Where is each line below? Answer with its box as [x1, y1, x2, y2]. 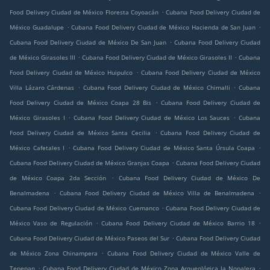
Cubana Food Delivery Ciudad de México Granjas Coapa [10, 159, 169, 168]
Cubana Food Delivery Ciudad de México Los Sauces [74, 113, 230, 122]
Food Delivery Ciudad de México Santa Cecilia [10, 128, 151, 137]
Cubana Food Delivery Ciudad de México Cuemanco [10, 204, 159, 213]
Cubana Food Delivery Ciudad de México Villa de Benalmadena [59, 189, 255, 198]
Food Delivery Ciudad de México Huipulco [10, 68, 133, 77]
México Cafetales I [10, 143, 65, 152]
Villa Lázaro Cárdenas [10, 83, 75, 92]
